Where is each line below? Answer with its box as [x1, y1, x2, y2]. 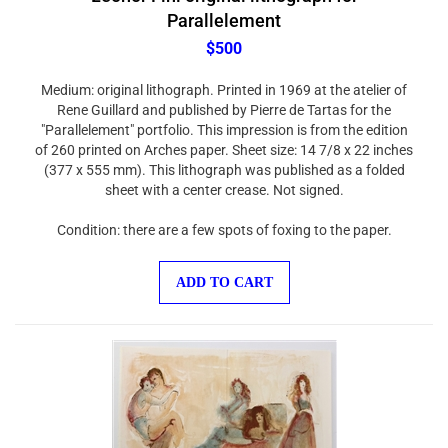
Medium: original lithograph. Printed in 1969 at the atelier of [41, 72, 407, 88]
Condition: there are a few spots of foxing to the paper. [56, 212, 392, 228]
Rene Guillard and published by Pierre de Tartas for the [57, 92, 391, 108]
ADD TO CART [175, 265, 273, 280]
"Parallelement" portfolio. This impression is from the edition [40, 112, 408, 128]
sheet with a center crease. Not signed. [104, 172, 344, 188]
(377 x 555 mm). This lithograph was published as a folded [43, 152, 405, 168]
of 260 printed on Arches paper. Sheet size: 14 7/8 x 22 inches [35, 132, 413, 148]
